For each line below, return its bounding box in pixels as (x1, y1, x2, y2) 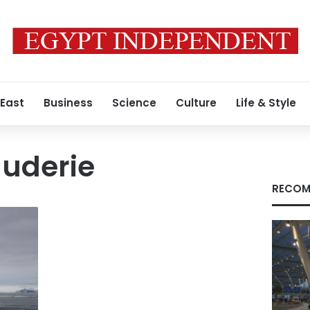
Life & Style (236, 95, 296, 110)
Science (112, 95, 156, 110)
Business (44, 95, 93, 110)
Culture (176, 95, 217, 110)
